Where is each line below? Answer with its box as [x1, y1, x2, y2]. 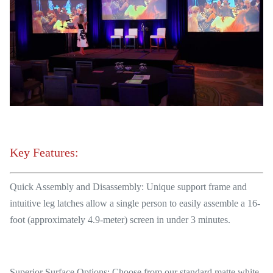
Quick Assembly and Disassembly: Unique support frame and [10, 181, 247, 192]
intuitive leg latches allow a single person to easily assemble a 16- [10, 197, 260, 208]
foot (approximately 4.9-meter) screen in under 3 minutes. [10, 214, 230, 225]
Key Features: [10, 145, 79, 159]
